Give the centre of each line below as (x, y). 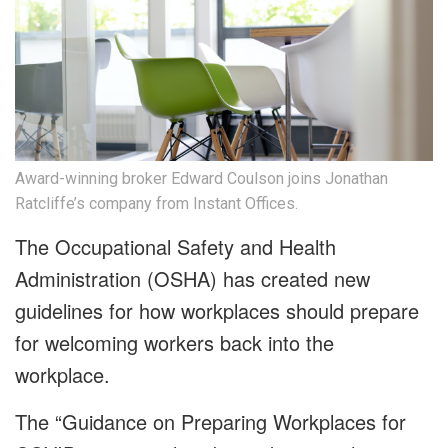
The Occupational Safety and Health (175, 247)
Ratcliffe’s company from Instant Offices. (156, 204)
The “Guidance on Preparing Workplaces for (210, 422)
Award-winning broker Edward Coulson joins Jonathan (201, 179)
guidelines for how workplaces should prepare (217, 311)
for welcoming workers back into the (174, 343)
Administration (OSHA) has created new (192, 279)
